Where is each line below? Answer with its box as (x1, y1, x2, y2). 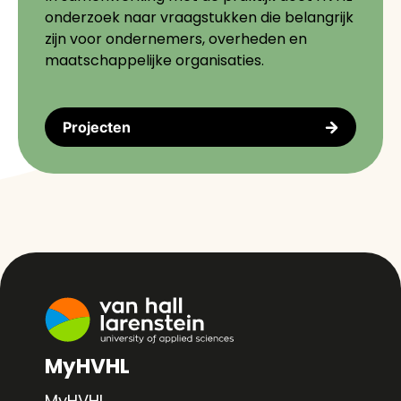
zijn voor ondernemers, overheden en (45, 29, 307, 49)
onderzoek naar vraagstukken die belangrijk (45, 7, 354, 28)
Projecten (63, 118, 131, 136)
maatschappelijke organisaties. (45, 50, 264, 71)
